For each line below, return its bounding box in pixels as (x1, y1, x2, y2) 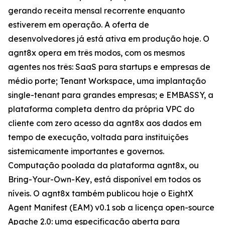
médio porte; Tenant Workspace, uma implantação (8, 76, 206, 86)
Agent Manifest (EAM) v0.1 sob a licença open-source (8, 202, 214, 212)
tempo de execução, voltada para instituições (8, 132, 188, 142)
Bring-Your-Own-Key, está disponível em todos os (8, 174, 201, 184)
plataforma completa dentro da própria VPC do (8, 104, 194, 114)
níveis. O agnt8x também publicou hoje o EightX (8, 188, 193, 198)
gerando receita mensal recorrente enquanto (8, 6, 185, 16)
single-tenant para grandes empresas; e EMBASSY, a (8, 90, 213, 100)
